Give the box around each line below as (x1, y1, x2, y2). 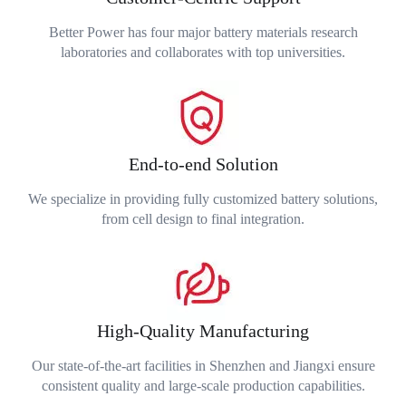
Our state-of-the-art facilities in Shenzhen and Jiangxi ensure (31, 357, 375, 373)
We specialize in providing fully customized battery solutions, (28, 190, 378, 207)
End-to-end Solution (128, 153, 278, 174)
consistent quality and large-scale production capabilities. (41, 377, 365, 393)
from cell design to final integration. (101, 210, 304, 227)
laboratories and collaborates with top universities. (61, 43, 345, 60)
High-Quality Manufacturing (97, 320, 309, 341)
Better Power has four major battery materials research (48, 24, 358, 40)
